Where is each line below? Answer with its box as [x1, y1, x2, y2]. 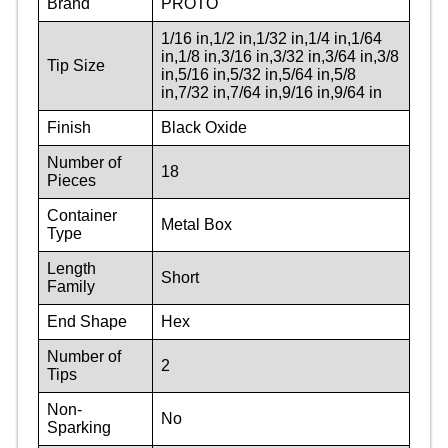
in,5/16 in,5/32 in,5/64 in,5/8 [161, 65, 356, 83]
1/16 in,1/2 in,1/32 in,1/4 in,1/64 [161, 29, 382, 47]
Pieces [47, 171, 96, 189]
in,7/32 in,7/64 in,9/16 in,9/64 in [161, 83, 382, 101]
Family [47, 277, 95, 295]
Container [47, 206, 117, 224]
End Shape [47, 312, 127, 330]
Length [47, 259, 96, 277]
